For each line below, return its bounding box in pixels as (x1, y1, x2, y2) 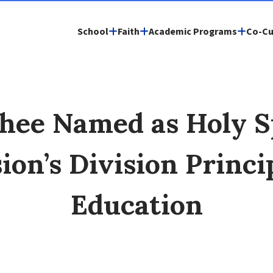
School (77, 25, 108, 38)
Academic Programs (149, 25, 237, 38)
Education (70, 187, 203, 222)
